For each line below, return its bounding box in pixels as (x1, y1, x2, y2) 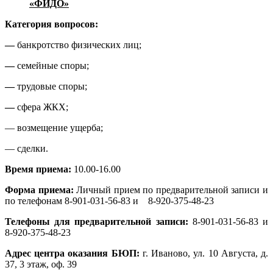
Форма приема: (5, 185, 77, 196)
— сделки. (5, 143, 48, 154)
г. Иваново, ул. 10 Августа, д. (142, 248, 269, 259)
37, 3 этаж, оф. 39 (5, 259, 77, 270)
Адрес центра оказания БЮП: (5, 248, 143, 259)
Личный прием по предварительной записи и (76, 185, 269, 196)
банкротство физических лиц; (15, 40, 141, 51)
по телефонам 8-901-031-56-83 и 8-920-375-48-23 (5, 196, 214, 207)
